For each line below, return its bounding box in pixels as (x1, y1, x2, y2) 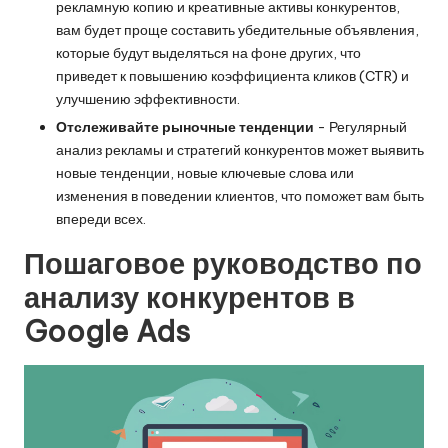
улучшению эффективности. (56, 89, 240, 108)
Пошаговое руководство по (24, 244, 422, 282)
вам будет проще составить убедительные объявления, (56, 20, 419, 39)
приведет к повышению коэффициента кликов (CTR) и (56, 66, 409, 85)
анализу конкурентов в (24, 278, 355, 316)
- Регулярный (314, 117, 407, 136)
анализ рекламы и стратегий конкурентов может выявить (56, 140, 424, 159)
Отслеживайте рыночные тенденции (56, 117, 314, 136)
